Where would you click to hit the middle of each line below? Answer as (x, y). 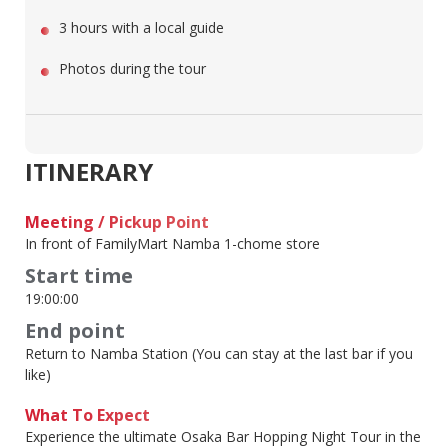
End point (75, 331)
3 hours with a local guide (141, 28)
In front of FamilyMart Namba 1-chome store (172, 244)
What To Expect (87, 415)
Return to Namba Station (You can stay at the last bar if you (219, 354)
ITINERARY (89, 172)
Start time (79, 276)
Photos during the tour (132, 69)
